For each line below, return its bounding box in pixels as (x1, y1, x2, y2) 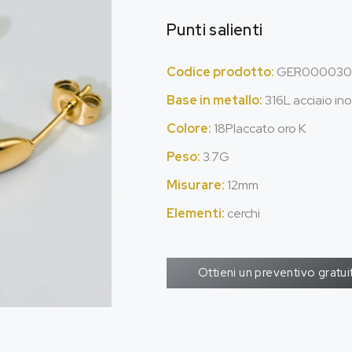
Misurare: (167, 177, 227, 193)
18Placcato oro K (214, 120, 306, 137)
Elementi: (167, 205, 227, 222)
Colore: (167, 120, 214, 137)
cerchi (227, 205, 260, 222)
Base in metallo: (167, 92, 265, 108)
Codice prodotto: (167, 64, 277, 80)
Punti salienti (167, 20, 263, 40)
